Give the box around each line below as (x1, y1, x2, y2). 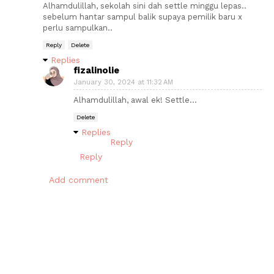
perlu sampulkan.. (43, 23, 113, 32)
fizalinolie (73, 64, 119, 76)
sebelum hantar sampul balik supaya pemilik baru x (43, 12, 242, 21)
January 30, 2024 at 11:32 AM (74, 78, 173, 86)
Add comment (49, 174, 108, 185)
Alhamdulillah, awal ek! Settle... (73, 95, 197, 105)
